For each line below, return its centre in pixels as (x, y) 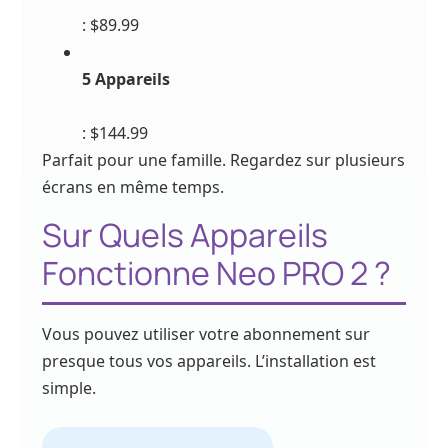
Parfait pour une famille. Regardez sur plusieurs (224, 160)
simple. (69, 387)
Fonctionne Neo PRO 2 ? (217, 272)
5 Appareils (126, 79)
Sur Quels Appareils (185, 234)
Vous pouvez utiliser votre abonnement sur (206, 333)
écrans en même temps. (133, 187)
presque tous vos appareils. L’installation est (209, 360)
